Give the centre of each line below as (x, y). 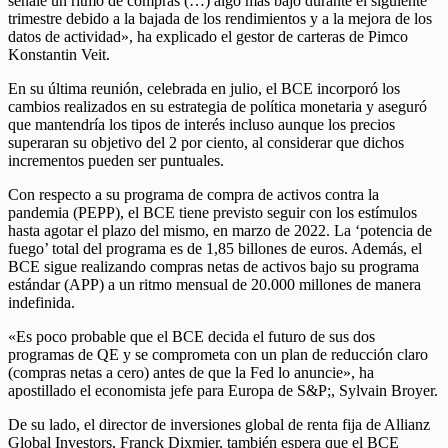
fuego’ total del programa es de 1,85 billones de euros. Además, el (215, 248)
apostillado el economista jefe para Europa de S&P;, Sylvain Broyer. (223, 390)
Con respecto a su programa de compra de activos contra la (193, 194)
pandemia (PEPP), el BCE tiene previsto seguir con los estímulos (212, 212)
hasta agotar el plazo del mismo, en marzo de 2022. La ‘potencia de (220, 230)
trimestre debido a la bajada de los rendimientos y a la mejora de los (220, 18)
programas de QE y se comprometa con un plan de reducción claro (218, 354)
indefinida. (41, 302)
